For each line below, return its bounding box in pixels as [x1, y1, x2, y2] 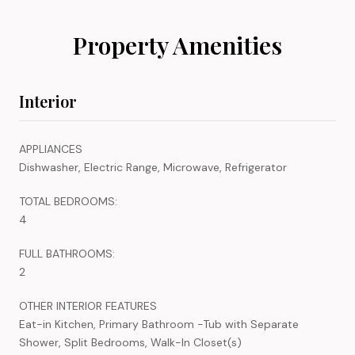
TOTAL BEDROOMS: [19, 193, 117, 208]
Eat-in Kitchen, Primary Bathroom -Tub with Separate [19, 316, 299, 331]
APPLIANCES [19, 141, 82, 156]
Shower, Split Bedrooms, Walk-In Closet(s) [19, 334, 242, 349]
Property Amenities [73, 29, 282, 61]
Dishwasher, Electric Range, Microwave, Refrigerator [19, 159, 287, 174]
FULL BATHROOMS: [19, 246, 115, 261]
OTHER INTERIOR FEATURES [19, 298, 157, 313]
